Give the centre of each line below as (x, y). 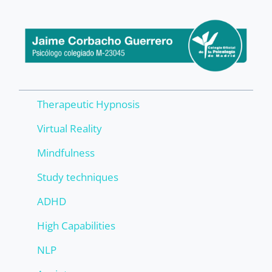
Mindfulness (66, 152)
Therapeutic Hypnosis (89, 104)
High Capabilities (76, 225)
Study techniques (78, 177)
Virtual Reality (70, 128)
